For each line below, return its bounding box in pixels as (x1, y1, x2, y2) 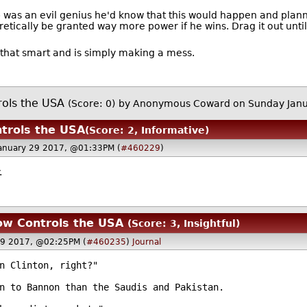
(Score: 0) (68, 98, 116, 110)
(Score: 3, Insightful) (127, 218, 241, 230)
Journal (132, 236, 161, 247)
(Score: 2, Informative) (85, 124, 210, 136)
